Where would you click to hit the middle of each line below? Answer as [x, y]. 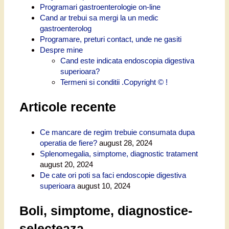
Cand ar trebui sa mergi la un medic [99, 18]
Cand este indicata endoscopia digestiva [127, 61]
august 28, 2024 [126, 143]
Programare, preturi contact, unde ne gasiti [111, 39]
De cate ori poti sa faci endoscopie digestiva [113, 175]
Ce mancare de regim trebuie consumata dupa [117, 132]
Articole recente [68, 107]
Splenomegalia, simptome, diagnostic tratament [119, 153]
